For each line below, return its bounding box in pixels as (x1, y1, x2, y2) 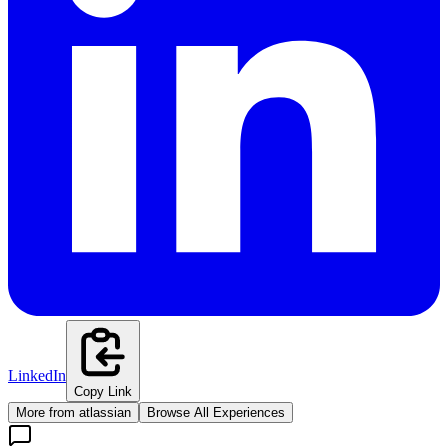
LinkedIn (8, 366, 66, 384)
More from (16, 404, 79, 420)
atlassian (79, 404, 131, 420)
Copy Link (74, 383, 132, 399)
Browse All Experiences (147, 404, 285, 420)
